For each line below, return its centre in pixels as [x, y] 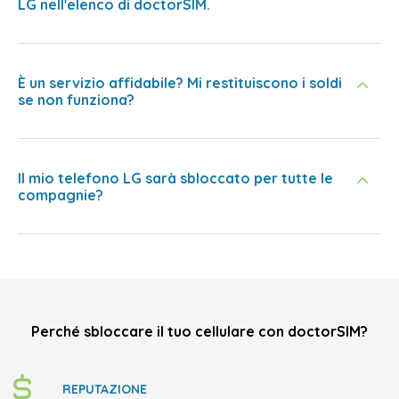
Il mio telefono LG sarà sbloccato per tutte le [175, 178]
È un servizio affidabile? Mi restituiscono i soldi [180, 83]
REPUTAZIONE [105, 389]
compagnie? [61, 195]
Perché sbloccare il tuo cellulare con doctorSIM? [199, 331]
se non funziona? [76, 100]
